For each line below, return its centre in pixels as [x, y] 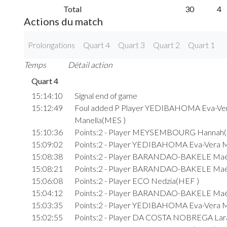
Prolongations [51, 45]
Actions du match [63, 22]
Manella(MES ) [100, 120]
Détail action [90, 65]
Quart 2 [166, 45]
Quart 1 [201, 45]
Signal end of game [106, 96]
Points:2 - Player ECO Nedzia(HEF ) [137, 181]
